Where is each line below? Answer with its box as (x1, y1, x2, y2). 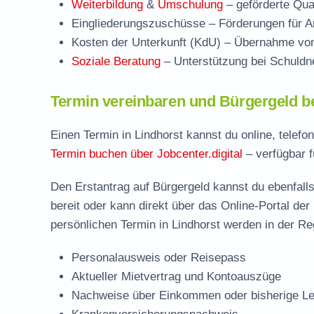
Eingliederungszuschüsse (71, 17, 205, 30)
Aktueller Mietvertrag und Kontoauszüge (71, 270, 281, 283)
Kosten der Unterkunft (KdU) (71, 36, 221, 49)
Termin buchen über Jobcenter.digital (50, 147, 243, 161)
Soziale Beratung (71, 55, 161, 68)
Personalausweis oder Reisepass (71, 251, 246, 264)
